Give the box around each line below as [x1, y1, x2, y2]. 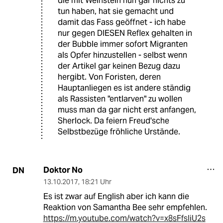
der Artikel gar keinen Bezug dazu [58, 61, 180, 72]
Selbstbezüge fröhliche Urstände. [58, 126, 180, 137]
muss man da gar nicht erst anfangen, [58, 105, 196, 115]
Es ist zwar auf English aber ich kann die [43, 191, 189, 202]
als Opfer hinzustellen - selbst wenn [58, 50, 187, 61]
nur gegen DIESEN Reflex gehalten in [58, 28, 192, 39]
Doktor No [43, 165, 83, 176]
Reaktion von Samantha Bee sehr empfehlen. [43, 202, 207, 213]
